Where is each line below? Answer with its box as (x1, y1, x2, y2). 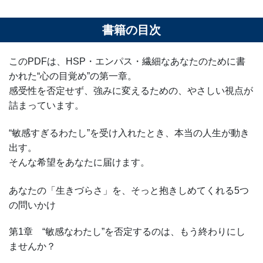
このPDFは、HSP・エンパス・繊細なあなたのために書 (9, 56, 245, 66)
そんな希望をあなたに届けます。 (9, 157, 150, 168)
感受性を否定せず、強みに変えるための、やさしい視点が (9, 86, 253, 96)
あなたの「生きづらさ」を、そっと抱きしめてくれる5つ (9, 185, 249, 195)
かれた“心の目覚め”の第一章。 (9, 71, 137, 81)
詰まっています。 (9, 100, 84, 110)
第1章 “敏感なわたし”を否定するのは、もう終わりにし (9, 226, 245, 237)
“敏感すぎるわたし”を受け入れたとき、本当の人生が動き (9, 128, 249, 139)
